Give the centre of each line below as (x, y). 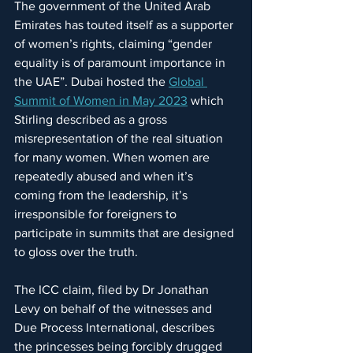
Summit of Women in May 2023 (101, 101)
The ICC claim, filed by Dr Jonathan (113, 290)
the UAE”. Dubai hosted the (91, 82)
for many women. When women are (113, 158)
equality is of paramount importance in (121, 63)
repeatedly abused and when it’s (105, 176)
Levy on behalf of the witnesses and (115, 309)
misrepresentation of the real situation (120, 139)
